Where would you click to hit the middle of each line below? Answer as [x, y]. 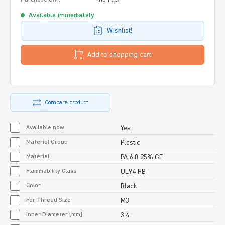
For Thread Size [48, 200]
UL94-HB [133, 172]
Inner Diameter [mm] [54, 215]
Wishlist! [119, 30]
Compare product [66, 103]
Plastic [130, 142]
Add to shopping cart [120, 54]
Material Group [47, 142]
